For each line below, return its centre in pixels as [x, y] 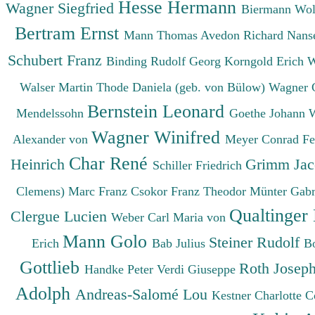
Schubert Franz [57, 60]
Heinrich [39, 164]
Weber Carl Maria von [170, 217]
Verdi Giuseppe [198, 269]
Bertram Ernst [69, 33]
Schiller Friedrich [199, 165]
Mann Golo [107, 241]
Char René [110, 163]
